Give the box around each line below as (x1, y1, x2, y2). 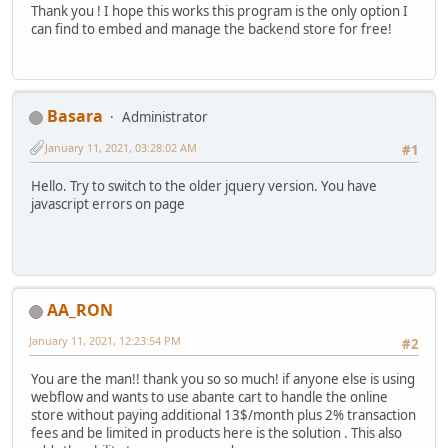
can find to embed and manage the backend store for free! (31, 19, 392, 38)
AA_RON (47, 299, 113, 322)
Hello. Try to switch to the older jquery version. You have (31, 176, 377, 195)
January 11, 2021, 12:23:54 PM (29, 333, 181, 349)
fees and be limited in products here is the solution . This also (31, 423, 402, 442)
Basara (47, 105, 103, 128)
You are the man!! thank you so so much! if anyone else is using (31, 369, 415, 388)
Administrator (122, 108, 208, 127)
